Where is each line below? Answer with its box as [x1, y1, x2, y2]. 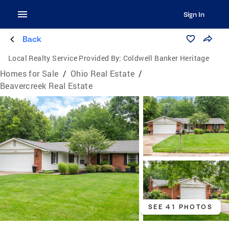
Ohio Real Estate [71, 68, 135, 79]
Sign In [183, 10, 204, 18]
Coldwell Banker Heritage [123, 53, 210, 63]
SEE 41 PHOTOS [148, 202, 213, 211]
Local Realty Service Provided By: [8, 53, 122, 63]
